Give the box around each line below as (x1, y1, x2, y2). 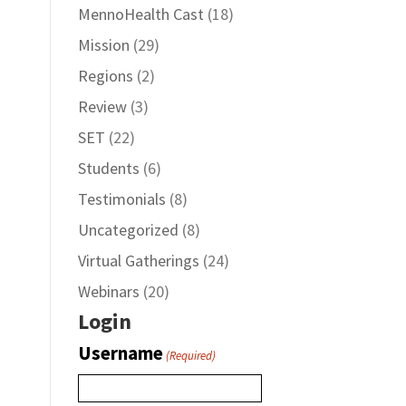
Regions (77, 65, 133, 86)
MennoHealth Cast (77, 4, 204, 24)
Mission (77, 34, 130, 55)
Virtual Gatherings (77, 250, 199, 271)
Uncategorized (77, 219, 179, 240)
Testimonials (77, 188, 166, 209)
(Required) (166, 348, 217, 363)
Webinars (77, 281, 140, 302)
